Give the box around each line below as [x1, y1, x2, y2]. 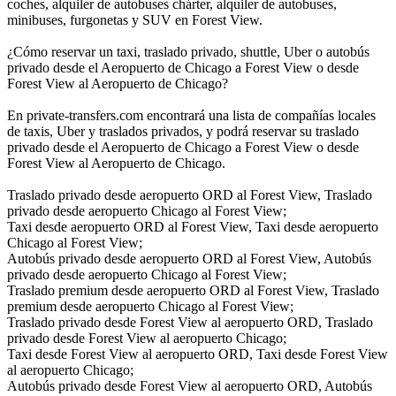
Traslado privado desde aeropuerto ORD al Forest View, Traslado [7, 187, 372, 202]
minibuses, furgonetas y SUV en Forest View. [7, 11, 263, 27]
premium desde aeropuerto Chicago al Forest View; [7, 298, 293, 314]
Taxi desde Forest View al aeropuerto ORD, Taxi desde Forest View [7, 346, 388, 362]
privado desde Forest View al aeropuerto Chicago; [7, 330, 286, 346]
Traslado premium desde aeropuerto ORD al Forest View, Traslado [7, 282, 379, 298]
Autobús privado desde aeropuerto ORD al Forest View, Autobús [7, 250, 371, 266]
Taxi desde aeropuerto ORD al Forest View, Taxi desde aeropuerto [7, 218, 378, 234]
